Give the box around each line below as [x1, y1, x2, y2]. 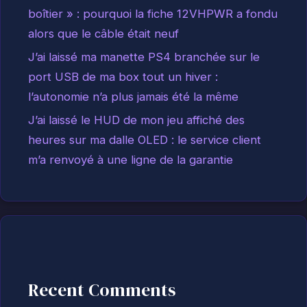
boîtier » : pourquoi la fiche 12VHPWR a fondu [28, 7, 278, 21]
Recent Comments [28, 277, 175, 302]
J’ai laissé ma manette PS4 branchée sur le [28, 50, 260, 64]
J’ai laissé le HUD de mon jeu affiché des [28, 113, 245, 127]
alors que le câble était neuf [28, 27, 179, 41]
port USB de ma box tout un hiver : [28, 70, 218, 84]
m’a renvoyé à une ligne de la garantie [28, 153, 233, 167]
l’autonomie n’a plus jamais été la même [28, 90, 238, 104]
